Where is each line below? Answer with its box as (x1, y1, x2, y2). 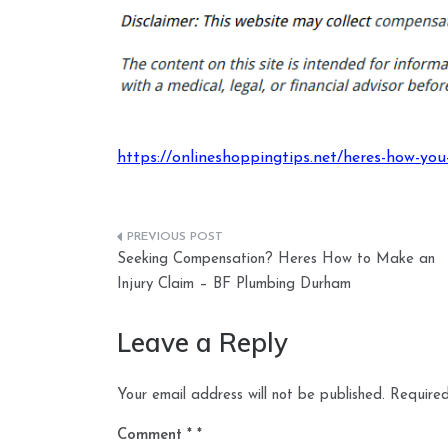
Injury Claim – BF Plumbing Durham (117, 276, 351, 292)
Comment (117, 427, 187, 443)
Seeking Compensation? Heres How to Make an (117, 251, 435, 267)
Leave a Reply (117, 325, 288, 359)
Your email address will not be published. (117, 387, 385, 403)
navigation (116, 267, 247, 301)
